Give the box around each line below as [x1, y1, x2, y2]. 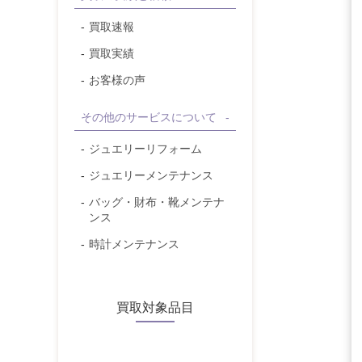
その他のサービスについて [81, 110, 217, 124]
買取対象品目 [116, 300, 194, 314]
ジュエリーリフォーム [89, 142, 202, 155]
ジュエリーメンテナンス [89, 169, 213, 182]
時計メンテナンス [89, 238, 179, 250]
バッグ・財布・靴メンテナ [89, 196, 225, 208]
